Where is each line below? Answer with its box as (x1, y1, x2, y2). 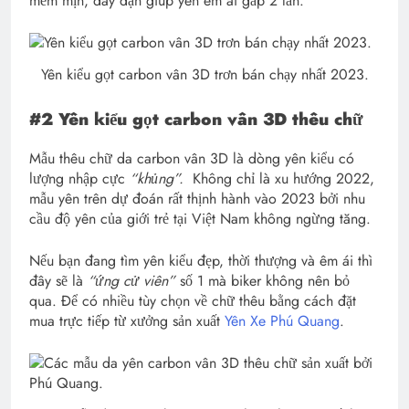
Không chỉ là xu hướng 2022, (188, 167, 374, 189)
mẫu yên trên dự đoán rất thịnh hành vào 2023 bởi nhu (29, 187, 365, 209)
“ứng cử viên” (88, 269, 175, 291)
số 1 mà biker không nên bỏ (175, 269, 350, 291)
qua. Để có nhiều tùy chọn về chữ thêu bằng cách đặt (29, 289, 356, 311)
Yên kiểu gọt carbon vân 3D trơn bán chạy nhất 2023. (40, 64, 369, 86)
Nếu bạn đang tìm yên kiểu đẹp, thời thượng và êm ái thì (29, 249, 372, 271)
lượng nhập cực (29, 167, 130, 189)
